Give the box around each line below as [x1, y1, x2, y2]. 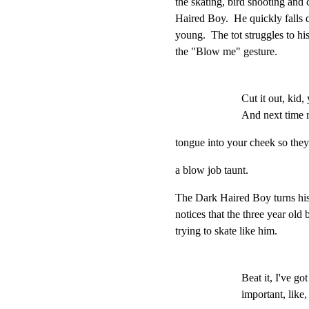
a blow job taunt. [175, 164, 248, 177]
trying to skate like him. [175, 225, 277, 237]
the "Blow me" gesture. [175, 46, 277, 58]
